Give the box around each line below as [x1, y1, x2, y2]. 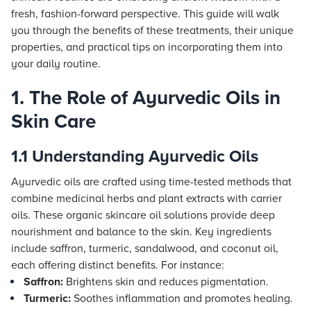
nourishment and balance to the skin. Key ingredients [11, 225, 271, 239]
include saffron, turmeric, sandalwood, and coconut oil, [11, 242, 278, 255]
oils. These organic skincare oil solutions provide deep [11, 208, 275, 222]
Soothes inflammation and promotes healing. [71, 292, 293, 305]
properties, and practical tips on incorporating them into [11, 40, 283, 54]
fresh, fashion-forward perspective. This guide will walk [11, 7, 279, 21]
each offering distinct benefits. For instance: [11, 258, 224, 272]
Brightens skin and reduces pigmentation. [63, 275, 269, 289]
